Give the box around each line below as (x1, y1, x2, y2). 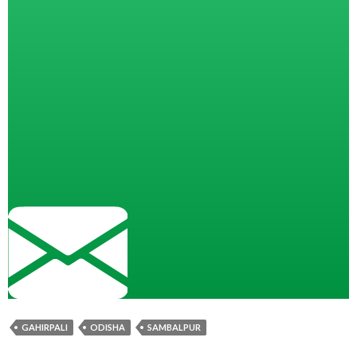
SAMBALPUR (147, 322, 201, 333)
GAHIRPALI (22, 322, 68, 333)
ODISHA (90, 322, 125, 333)
